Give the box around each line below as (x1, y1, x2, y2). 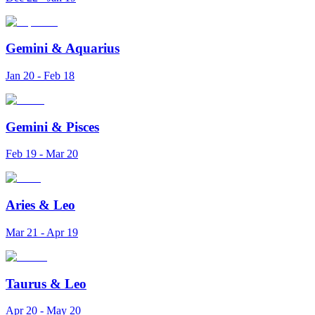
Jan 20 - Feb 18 (6, 69, 75, 82)
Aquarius (65, 41, 120, 56)
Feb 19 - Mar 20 (6, 148, 78, 160)
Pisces (66, 119, 99, 134)
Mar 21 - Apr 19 (6, 226, 78, 238)
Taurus (6, 276, 46, 291)
